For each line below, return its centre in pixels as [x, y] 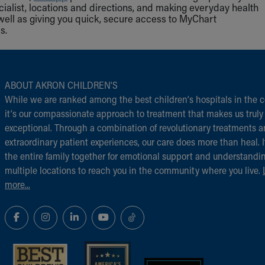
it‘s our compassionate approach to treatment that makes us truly [134, 113]
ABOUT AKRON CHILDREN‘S [61, 85]
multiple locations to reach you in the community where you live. [134, 170]
